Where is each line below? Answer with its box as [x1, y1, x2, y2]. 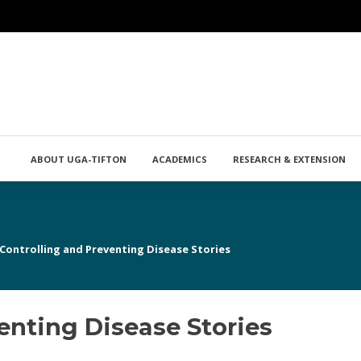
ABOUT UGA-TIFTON [30, 152, 127, 165]
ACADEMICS [151, 152, 207, 165]
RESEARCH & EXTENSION [232, 152, 346, 165]
